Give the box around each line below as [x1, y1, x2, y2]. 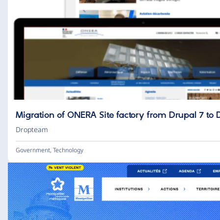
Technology [53, 146, 83, 154]
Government [16, 146, 50, 154]
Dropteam [16, 125, 48, 134]
